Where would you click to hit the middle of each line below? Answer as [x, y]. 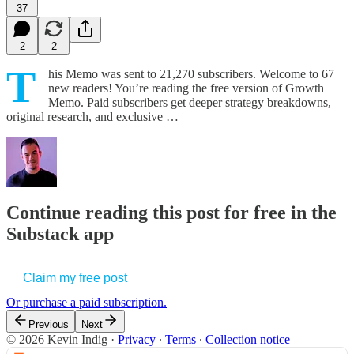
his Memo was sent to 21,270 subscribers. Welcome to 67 [191, 73]
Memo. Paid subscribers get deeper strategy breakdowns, [190, 102]
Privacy [137, 340]
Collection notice [248, 340]
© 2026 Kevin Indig [57, 340]
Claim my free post [75, 278]
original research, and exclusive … [92, 116]
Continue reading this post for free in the [171, 213]
